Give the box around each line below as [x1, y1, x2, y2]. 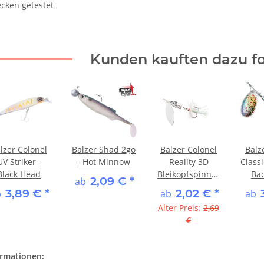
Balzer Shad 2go [72, 143, 136, 155]
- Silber [174, 180, 203, 192]
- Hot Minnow [77, 156, 130, 167]
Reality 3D [169, 156, 209, 167]
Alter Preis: [158, 202, 203, 213]
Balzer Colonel [160, 143, 217, 155]
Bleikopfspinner [157, 168, 220, 180]
